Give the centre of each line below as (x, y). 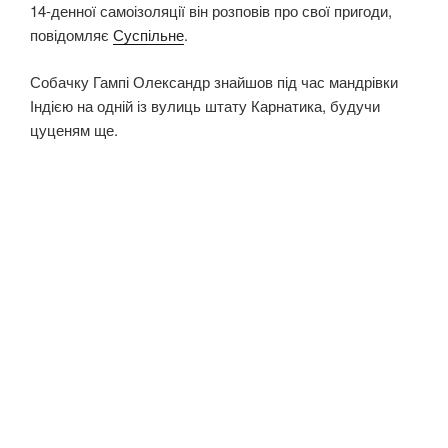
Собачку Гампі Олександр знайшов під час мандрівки (214, 81)
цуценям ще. (74, 129)
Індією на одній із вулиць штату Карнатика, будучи (205, 105)
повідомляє (71, 35)
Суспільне (148, 35)
